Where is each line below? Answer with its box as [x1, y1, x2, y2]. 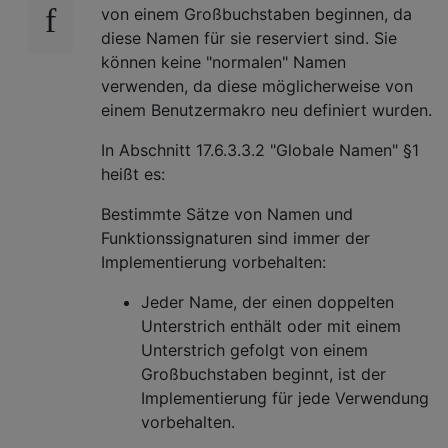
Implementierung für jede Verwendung [141, 387, 429, 408]
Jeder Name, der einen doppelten [141, 291, 394, 312]
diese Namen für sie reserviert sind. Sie [101, 27, 397, 48]
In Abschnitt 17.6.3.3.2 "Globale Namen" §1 [101, 139, 419, 160]
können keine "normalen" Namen [101, 51, 346, 72]
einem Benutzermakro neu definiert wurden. [101, 99, 432, 120]
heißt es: [101, 163, 165, 184]
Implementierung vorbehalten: [101, 251, 326, 272]
